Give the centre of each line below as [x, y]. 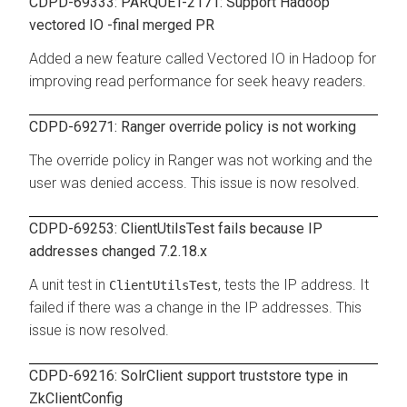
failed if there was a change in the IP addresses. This [195, 307]
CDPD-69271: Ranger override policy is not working [193, 126]
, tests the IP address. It [293, 284]
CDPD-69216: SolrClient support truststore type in [189, 375]
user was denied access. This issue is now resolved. [194, 183]
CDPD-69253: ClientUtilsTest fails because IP [176, 228]
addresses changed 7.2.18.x [118, 251]
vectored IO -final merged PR [122, 25]
